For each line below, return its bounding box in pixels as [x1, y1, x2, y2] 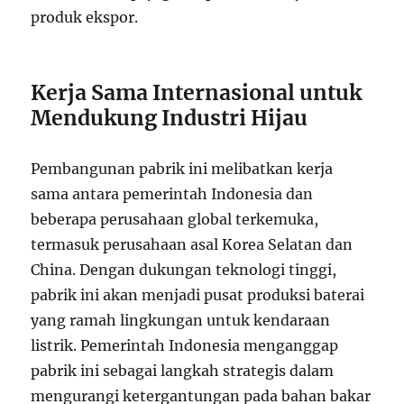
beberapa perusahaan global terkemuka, [31, 209, 319, 228]
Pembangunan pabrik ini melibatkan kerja [31, 159, 334, 178]
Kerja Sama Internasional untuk [31, 78, 363, 106]
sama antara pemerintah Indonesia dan [31, 184, 314, 203]
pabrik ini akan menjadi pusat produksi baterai [31, 285, 365, 304]
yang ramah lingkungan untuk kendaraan [31, 310, 331, 329]
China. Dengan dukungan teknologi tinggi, [31, 260, 337, 279]
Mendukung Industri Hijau [31, 104, 308, 131]
